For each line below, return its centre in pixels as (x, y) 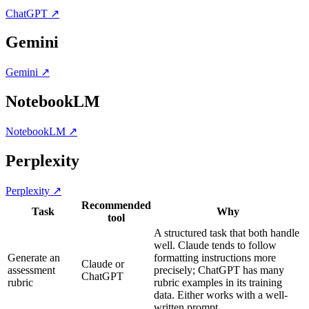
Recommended (116, 205)
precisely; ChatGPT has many (219, 270)
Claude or (103, 263)
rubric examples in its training (218, 282)
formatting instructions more (215, 257)
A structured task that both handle (227, 232)
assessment (31, 270)
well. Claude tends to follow (215, 245)
